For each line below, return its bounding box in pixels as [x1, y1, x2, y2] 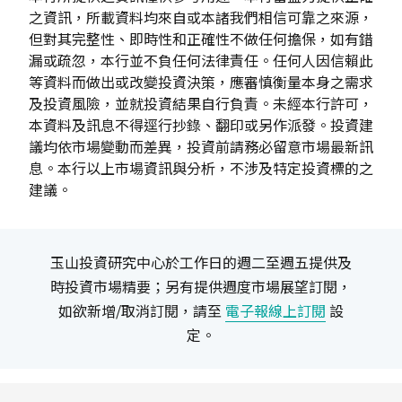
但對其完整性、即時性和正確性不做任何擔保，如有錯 [29, 27, 373, 49]
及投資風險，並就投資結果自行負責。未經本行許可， [29, 92, 373, 114]
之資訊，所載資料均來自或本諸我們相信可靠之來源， [29, 5, 373, 28]
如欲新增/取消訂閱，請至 [57, 299, 225, 321]
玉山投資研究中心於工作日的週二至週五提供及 [49, 250, 352, 273]
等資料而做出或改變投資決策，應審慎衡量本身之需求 [29, 70, 373, 92]
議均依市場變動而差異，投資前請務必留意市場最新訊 [29, 135, 373, 157]
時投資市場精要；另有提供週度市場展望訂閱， [49, 275, 352, 297]
